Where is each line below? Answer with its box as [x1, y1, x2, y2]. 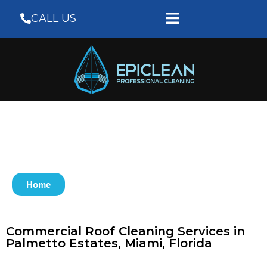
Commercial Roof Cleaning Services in [6, 223, 245, 238]
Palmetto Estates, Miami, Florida [6, 235, 212, 250]
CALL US [31, 12, 76, 25]
